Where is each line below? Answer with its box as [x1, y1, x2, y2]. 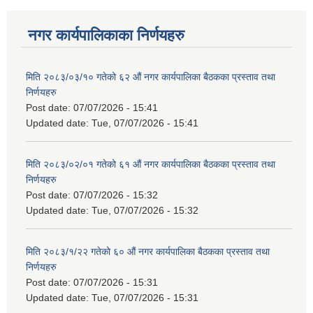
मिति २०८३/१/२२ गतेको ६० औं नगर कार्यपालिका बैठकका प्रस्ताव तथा [26, 245, 270, 257]
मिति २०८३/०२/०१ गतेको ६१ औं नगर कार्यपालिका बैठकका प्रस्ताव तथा [26, 158, 275, 170]
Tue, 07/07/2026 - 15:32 [92, 204, 198, 216]
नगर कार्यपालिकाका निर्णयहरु [28, 26, 184, 44]
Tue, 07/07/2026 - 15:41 [92, 117, 198, 129]
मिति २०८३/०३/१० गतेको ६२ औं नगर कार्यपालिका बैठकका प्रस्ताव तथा [26, 71, 275, 82]
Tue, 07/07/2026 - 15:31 [92, 291, 198, 303]
